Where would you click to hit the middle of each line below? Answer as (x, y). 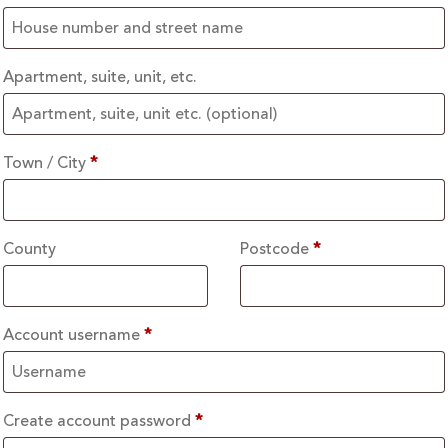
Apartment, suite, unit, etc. (100, 77)
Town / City (44, 163)
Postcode (275, 249)
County (29, 249)
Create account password (99, 421)
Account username (73, 335)
